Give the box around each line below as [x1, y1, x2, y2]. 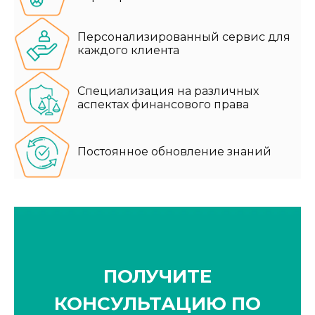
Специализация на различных [77, 84, 259, 98]
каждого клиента [77, 44, 179, 58]
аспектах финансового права [77, 97, 249, 111]
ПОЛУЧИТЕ [103, 265, 212, 288]
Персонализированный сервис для [77, 30, 290, 44]
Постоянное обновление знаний [77, 145, 271, 159]
